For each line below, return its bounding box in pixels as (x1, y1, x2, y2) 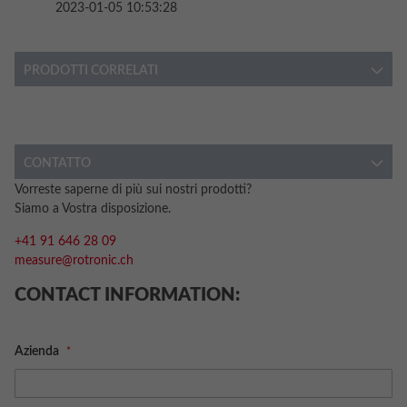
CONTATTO (24, 157, 91, 170)
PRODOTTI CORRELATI (24, 65, 158, 77)
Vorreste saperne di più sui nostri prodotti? (15, 184, 252, 196)
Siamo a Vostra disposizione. (15, 203, 171, 215)
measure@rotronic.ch (15, 254, 134, 267)
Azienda (15, 345, 62, 358)
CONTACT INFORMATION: (15, 286, 240, 304)
